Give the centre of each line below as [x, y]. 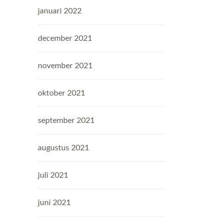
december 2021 [65, 38]
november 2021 [65, 66]
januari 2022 [60, 11]
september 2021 [66, 120]
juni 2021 [54, 203]
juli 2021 [53, 175]
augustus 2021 [63, 148]
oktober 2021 [61, 93]
